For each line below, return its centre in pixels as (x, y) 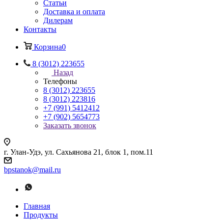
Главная (37, 206)
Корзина (48, 47)
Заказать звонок (70, 125)
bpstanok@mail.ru (32, 170)
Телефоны (60, 81)
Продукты (41, 215)
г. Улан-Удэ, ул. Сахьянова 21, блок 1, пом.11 (79, 152)
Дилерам (58, 20)
